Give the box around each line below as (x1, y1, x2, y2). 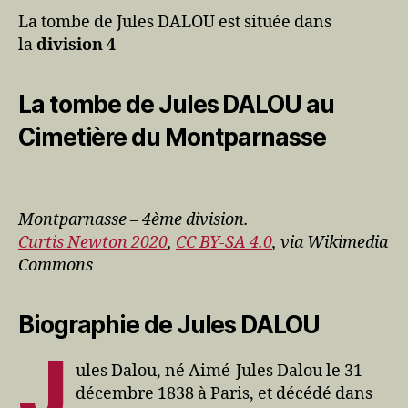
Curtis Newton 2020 (18, 231, 168, 253)
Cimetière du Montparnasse (18, 122, 326, 151)
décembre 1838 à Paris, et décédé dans (76, 382, 373, 404)
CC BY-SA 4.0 (176, 231, 272, 253)
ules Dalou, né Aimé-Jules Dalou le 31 (76, 360, 363, 382)
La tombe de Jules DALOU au (18, 89, 334, 118)
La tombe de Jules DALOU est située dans (18, 11, 331, 33)
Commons (18, 254, 93, 276)
